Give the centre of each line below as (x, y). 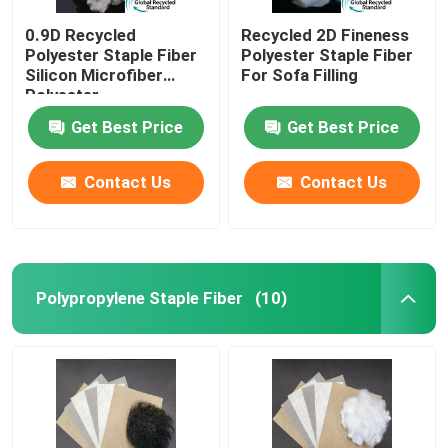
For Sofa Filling (300, 74)
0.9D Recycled (81, 34)
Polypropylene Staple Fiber (139, 297)
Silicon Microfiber (94, 74)
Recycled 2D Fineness (325, 34)
